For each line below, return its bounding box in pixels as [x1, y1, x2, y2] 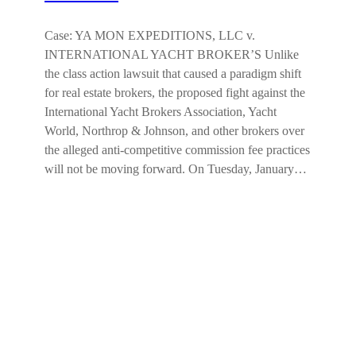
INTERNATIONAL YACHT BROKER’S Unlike [44, 47, 299, 63]
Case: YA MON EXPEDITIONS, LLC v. [44, 28, 255, 44]
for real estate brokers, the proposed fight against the [44, 85, 305, 101]
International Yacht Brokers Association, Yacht [44, 104, 277, 120]
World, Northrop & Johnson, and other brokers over [44, 123, 304, 139]
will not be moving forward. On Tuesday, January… [44, 161, 307, 177]
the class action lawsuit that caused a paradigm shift [44, 66, 301, 82]
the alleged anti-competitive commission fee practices [44, 142, 310, 158]
